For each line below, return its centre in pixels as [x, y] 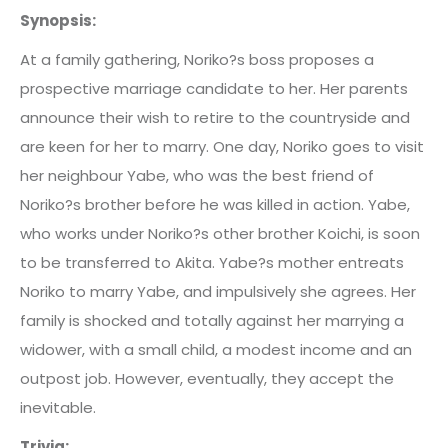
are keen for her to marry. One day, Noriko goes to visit [222, 146]
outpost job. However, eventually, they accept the [207, 378]
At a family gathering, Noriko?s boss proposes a [197, 59]
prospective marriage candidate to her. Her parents [214, 88]
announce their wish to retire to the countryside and [215, 117]
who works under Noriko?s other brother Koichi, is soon [220, 233]
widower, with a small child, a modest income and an [216, 349]
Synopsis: [58, 20]
